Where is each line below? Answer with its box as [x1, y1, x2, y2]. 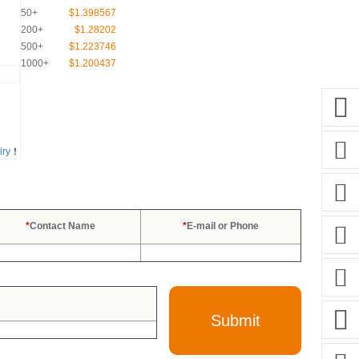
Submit [210, 312, 260, 329]
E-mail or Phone [187, 220, 259, 232]
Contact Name [30, 220, 95, 232]
